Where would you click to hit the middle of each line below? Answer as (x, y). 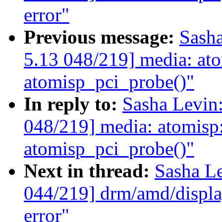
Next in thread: (89, 171)
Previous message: (102, 37)
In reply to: (73, 104)
